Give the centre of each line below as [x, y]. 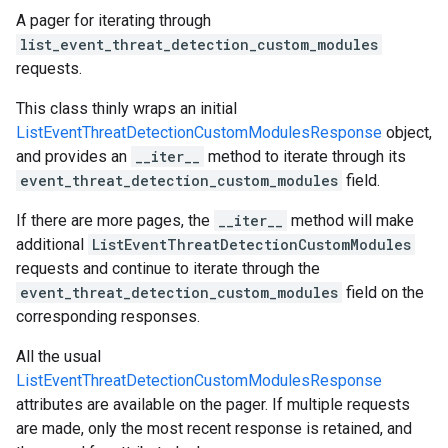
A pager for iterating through [113, 20]
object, [407, 132]
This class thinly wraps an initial [126, 108]
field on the [383, 292]
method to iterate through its [305, 156]
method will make [350, 220]
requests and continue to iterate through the [168, 268]
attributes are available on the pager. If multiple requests [213, 404]
